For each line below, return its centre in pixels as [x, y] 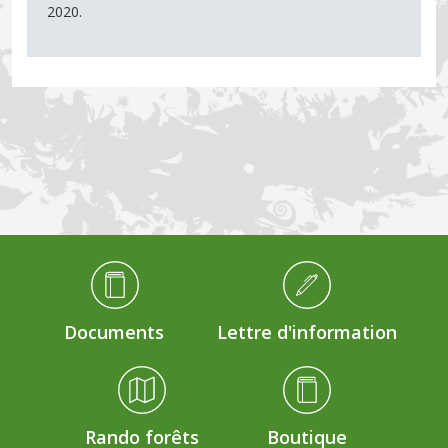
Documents [114, 331]
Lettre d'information [306, 331]
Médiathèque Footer [77, 268]
